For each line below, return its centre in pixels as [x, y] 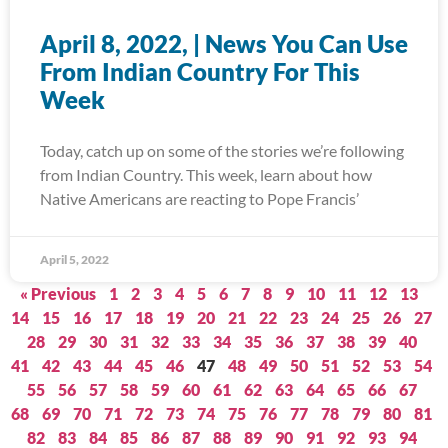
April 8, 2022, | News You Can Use [224, 43]
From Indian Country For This [200, 71]
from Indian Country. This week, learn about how [206, 174]
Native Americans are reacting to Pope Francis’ [199, 198]
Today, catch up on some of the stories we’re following [222, 150]
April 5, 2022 [74, 259]
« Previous [58, 293]
